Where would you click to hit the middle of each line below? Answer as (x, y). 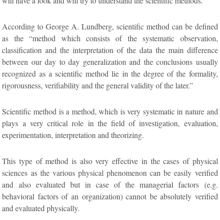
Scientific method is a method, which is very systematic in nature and (110, 111)
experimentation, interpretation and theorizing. (73, 135)
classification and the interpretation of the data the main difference (110, 50)
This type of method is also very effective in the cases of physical (110, 161)
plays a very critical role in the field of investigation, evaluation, (110, 123)
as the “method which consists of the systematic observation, (110, 38)
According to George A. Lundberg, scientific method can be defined (110, 27)
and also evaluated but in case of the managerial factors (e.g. (110, 185)
